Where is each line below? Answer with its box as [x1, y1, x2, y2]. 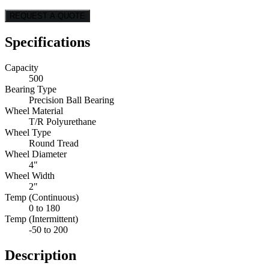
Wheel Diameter [5, 149, 67, 160]
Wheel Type [5, 127, 51, 138]
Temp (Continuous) [5, 192, 79, 203]
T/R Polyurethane [29, 116, 96, 127]
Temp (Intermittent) [5, 214, 78, 225]
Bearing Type [5, 84, 56, 95]
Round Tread [29, 138, 79, 149]
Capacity [5, 62, 38, 73]
